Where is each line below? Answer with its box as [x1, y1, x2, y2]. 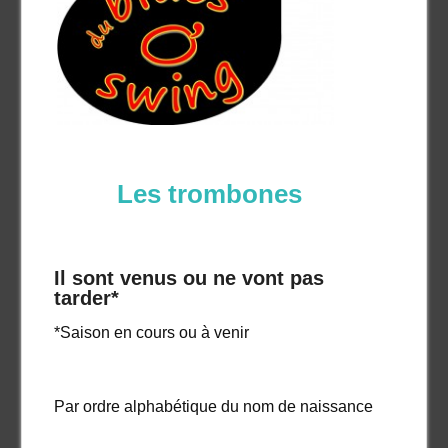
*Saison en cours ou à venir [53, 323, 249, 341]
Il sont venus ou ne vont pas [53, 266, 324, 289]
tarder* [53, 286, 119, 309]
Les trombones [116, 179, 302, 208]
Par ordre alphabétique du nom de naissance [53, 397, 373, 415]
